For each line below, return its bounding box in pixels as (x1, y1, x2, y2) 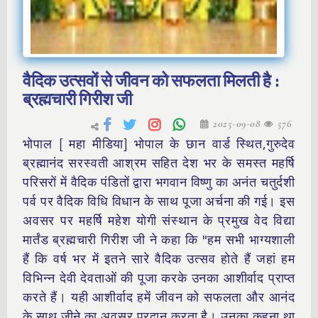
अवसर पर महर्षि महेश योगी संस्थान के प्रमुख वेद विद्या (23, 214, 295, 228)
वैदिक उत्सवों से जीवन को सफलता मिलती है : (23, 71, 278, 91)
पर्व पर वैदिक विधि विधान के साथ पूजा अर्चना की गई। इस (23, 194, 295, 209)
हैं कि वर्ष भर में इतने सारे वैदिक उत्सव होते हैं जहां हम (23, 252, 295, 266)
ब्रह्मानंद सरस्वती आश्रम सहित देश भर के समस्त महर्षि (23, 156, 295, 170)
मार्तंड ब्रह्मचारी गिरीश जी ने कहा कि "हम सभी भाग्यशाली (23, 233, 295, 247)
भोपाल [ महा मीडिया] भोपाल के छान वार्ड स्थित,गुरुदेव (23, 137, 295, 151)
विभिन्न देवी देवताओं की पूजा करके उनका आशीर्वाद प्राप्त (23, 271, 295, 285)
